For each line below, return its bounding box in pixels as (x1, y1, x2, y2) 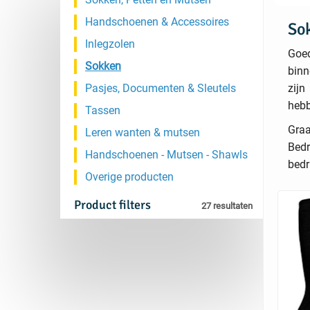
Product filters (74, 197, 151, 212)
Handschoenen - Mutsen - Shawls (85, 148, 248, 161)
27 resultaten (201, 201, 253, 211)
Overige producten (85, 170, 174, 183)
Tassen (85, 104, 120, 117)
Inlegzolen (85, 37, 135, 51)
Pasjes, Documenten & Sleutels (85, 82, 236, 95)
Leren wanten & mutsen (85, 126, 200, 139)
